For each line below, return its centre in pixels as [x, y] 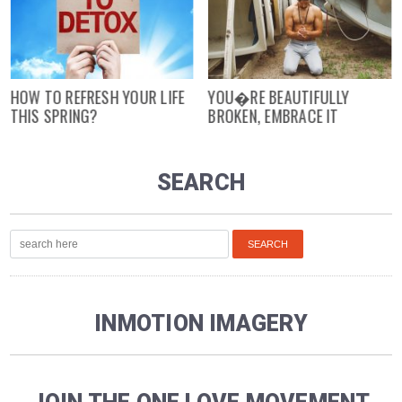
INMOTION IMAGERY [201, 323]
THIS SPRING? [54, 115]
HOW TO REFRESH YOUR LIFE [97, 96]
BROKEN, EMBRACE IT [273, 115]
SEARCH [201, 182]
